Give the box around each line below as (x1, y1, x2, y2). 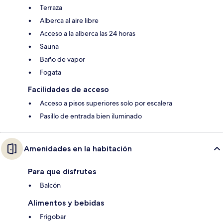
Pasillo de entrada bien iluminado (40, 111, 142, 121)
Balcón (40, 181, 61, 190)
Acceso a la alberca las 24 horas (40, 29, 135, 38)
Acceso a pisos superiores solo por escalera (40, 99, 172, 108)
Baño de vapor (40, 55, 85, 64)
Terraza (40, 3, 62, 12)
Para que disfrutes (28, 167, 96, 177)
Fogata (40, 68, 61, 77)
